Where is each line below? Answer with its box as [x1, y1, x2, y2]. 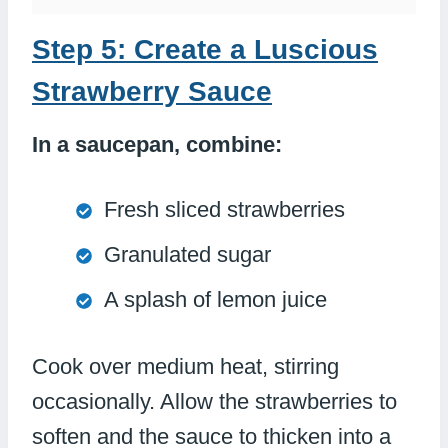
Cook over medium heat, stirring [32, 354, 339, 380]
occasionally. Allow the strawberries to [32, 389, 397, 415]
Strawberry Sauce [32, 76, 272, 108]
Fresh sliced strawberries [104, 197, 345, 223]
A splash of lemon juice [104, 287, 327, 313]
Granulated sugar [104, 242, 271, 268]
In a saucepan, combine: [32, 132, 282, 158]
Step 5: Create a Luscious [32, 34, 378, 66]
